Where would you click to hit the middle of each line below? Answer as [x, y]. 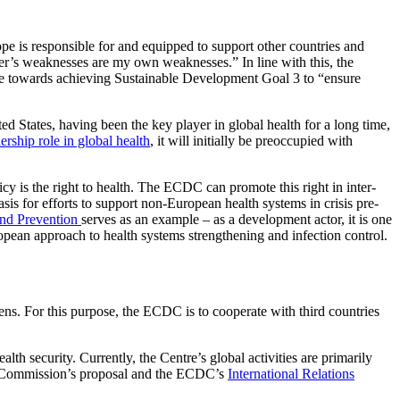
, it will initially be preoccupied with [251, 141]
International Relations [291, 373]
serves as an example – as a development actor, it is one [237, 220]
